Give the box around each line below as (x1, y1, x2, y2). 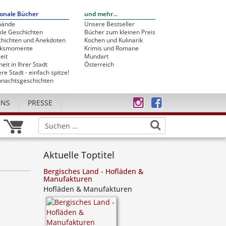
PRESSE (28, 98, 52, 107)
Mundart (84, 52, 108, 61)
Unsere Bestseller (84, 20, 135, 28)
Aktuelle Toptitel (43, 149, 115, 161)
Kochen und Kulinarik (84, 36, 143, 44)
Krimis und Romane (84, 44, 139, 52)
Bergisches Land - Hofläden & (43, 166, 143, 176)
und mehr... (84, 10, 118, 18)
